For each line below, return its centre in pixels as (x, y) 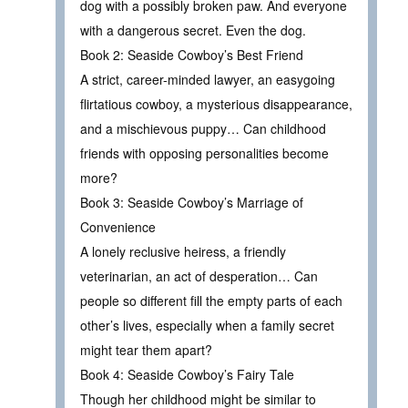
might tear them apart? (146, 350)
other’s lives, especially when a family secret (207, 326)
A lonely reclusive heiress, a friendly (183, 252)
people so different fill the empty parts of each (211, 301)
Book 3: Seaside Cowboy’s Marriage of (192, 203)
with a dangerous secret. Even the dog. (193, 31)
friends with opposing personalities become (204, 153)
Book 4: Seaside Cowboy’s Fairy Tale (187, 375)
